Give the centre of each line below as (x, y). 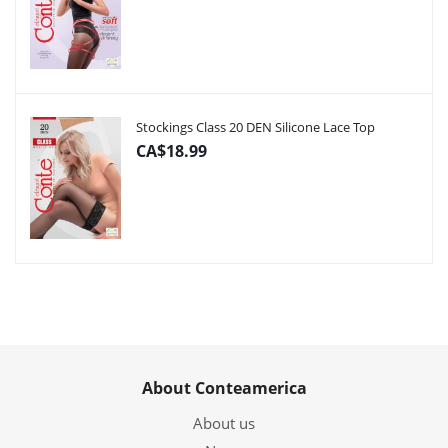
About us (224, 423)
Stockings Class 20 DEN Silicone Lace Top (255, 127)
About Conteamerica (224, 388)
